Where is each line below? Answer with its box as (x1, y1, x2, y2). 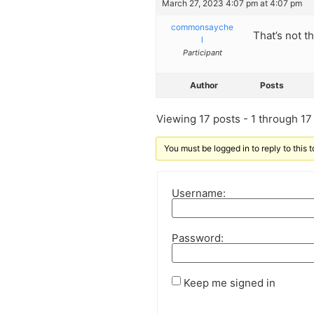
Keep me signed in (184, 275, 275, 289)
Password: (172, 231, 224, 245)
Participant (182, 48, 222, 58)
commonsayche (171, 22, 233, 33)
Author (190, 80, 218, 91)
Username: (172, 186, 226, 200)
